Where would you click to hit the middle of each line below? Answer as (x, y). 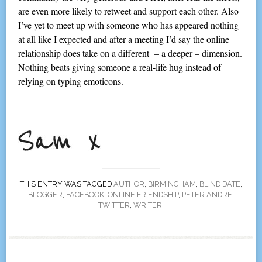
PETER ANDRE (207, 195)
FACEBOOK (85, 195)
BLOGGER (45, 195)
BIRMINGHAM (172, 184)
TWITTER (114, 205)
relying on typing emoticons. (71, 81)
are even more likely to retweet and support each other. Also (129, 11)
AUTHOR (129, 184)
